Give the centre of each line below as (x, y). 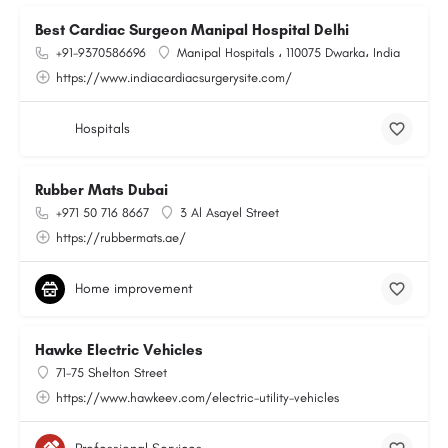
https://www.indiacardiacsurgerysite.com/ (174, 77)
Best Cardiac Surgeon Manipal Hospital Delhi (192, 30)
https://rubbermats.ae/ (121, 237)
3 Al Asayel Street (229, 212)
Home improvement (134, 288)
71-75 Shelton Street (111, 372)
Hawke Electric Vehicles (119, 350)
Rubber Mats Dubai (101, 190)
